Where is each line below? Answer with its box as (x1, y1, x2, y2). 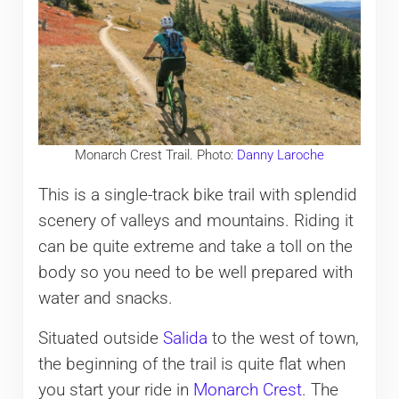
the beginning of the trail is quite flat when (37, 354, 346, 374)
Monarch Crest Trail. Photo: (74, 146, 237, 163)
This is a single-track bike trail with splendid (37, 184, 357, 205)
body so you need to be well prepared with (37, 262, 353, 282)
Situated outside (37, 328, 163, 348)
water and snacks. (37, 288, 173, 308)
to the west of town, (207, 328, 359, 348)
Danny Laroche (236, 146, 324, 163)
